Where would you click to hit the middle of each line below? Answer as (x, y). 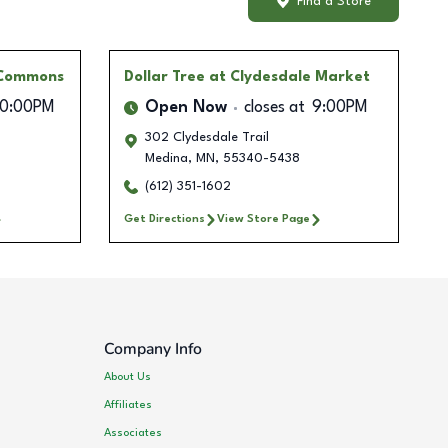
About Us (128, 376)
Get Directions (164, 219)
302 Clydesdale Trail (206, 138)
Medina (166, 159)
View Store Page (263, 219)
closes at (274, 108)
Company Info (153, 349)
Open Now (185, 108)
